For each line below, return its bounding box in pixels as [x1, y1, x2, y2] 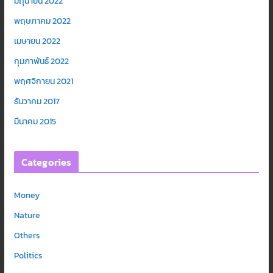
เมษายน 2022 [13, 35, 60, 48]
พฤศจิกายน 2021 [13, 75, 73, 88]
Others [13, 229, 40, 243]
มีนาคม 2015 [13, 115, 56, 129]
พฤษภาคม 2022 [13, 15, 71, 28]
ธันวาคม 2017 [13, 95, 60, 108]
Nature [13, 209, 40, 222]
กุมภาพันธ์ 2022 [13, 55, 69, 68]
